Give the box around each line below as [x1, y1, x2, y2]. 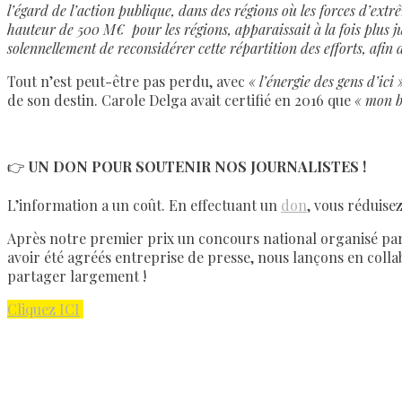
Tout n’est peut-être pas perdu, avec [7, 72, 249, 92]
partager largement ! [7, 267, 146, 286]
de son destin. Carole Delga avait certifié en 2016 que [7, 91, 354, 110]
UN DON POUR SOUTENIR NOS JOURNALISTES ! [29, 157, 366, 177]
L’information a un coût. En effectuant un [7, 196, 281, 215]
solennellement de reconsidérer [7, 39, 195, 58]
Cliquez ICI [7, 300, 80, 319]
